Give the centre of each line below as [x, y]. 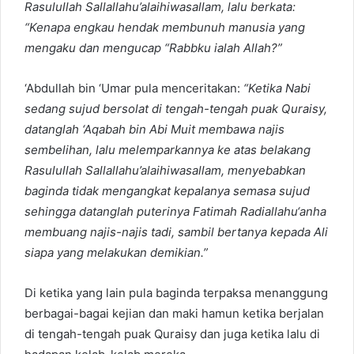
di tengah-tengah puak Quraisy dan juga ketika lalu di [172, 334]
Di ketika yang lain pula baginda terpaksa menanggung [176, 293]
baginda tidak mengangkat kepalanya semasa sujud [167, 191]
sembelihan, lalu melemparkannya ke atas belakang [168, 150]
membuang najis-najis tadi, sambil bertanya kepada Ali [176, 232]
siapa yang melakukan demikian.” [116, 253]
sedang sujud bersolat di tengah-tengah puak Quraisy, [176, 109]
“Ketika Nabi [277, 88]
